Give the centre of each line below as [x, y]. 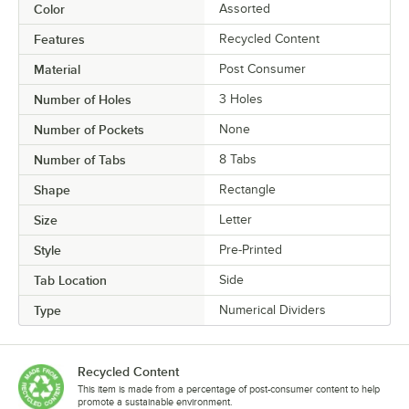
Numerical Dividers [273, 309]
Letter [236, 219]
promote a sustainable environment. [155, 401]
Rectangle [247, 189]
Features [59, 39]
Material [57, 69]
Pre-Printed [251, 249]
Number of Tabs [80, 159]
